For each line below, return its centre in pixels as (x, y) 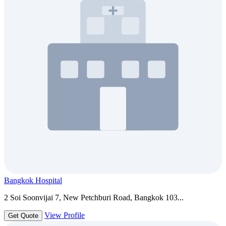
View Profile (65, 215)
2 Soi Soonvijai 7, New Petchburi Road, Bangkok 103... (94, 198)
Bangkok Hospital (33, 181)
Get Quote (23, 216)
